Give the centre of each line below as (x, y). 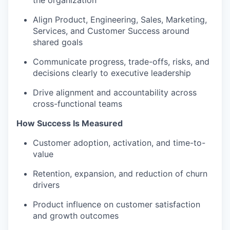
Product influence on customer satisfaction (117, 204)
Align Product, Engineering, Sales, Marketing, (120, 20)
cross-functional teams (78, 104)
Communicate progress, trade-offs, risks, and (121, 62)
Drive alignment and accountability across (115, 92)
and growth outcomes (76, 216)
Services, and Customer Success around (111, 31)
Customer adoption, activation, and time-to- (119, 143)
